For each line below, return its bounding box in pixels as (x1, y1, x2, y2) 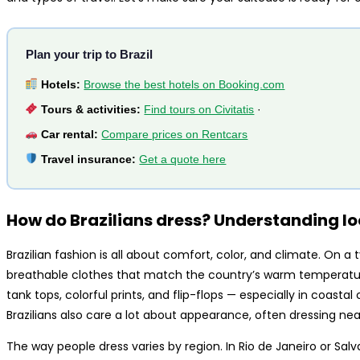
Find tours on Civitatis (144, 102, 255, 116)
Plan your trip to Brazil (25, 47, 153, 61)
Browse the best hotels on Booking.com (84, 77, 285, 91)
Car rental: (41, 127, 99, 141)
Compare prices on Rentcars (101, 127, 248, 141)
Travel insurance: (41, 152, 137, 166)
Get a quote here (139, 152, 227, 166)
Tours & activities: (41, 102, 141, 116)
